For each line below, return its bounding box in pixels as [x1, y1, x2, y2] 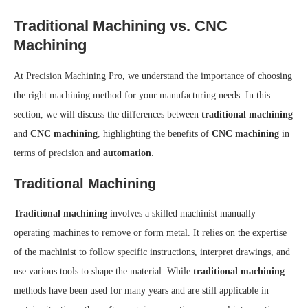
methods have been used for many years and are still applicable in [14, 285, 269, 296]
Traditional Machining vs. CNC [14, 17, 228, 35]
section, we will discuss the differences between [14, 109, 201, 120]
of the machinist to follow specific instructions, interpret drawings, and [14, 247, 290, 258]
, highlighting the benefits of [98, 129, 212, 140]
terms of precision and [14, 148, 103, 159]
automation [103, 148, 151, 159]
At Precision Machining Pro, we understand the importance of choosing [14, 71, 292, 82]
